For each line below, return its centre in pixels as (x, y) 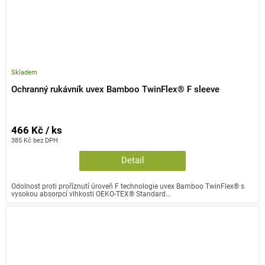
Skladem (24, 72)
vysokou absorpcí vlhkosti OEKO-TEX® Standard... (91, 193)
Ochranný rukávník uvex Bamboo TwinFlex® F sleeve (115, 89)
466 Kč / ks (37, 130)
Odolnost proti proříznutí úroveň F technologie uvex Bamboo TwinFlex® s (128, 186)
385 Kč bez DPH (35, 140)
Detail (132, 160)
